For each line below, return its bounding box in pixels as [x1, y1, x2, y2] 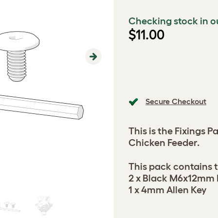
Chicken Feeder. [128, 137, 200, 148]
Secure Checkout [145, 97, 206, 106]
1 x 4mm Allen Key [128, 184, 207, 195]
